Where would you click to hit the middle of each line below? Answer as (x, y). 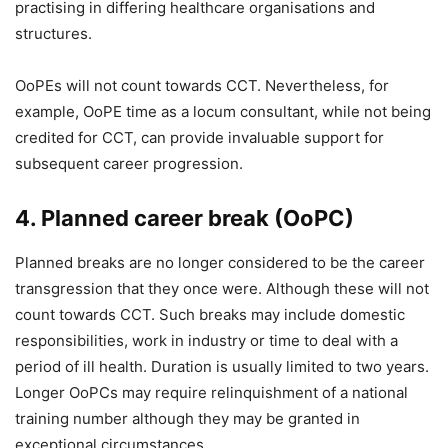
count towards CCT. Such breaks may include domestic (210, 314)
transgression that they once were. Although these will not (222, 288)
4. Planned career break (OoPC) (184, 218)
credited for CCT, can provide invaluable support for (199, 137)
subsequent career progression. (129, 163)
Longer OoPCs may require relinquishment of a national (211, 392)
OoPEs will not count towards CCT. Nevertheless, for (202, 85)
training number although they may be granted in (187, 418)
